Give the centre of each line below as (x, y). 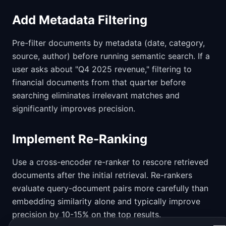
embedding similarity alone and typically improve (106, 201)
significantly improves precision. (74, 108)
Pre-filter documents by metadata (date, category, (108, 43)
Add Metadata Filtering (80, 20)
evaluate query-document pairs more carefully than (110, 188)
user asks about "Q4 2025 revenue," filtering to (102, 69)
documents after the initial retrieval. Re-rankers (102, 175)
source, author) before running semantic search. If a (111, 56)
